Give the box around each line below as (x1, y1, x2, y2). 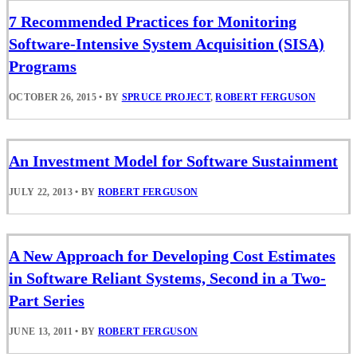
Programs (9, 57, 76, 75)
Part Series (9, 291, 84, 309)
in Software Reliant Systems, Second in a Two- (9, 269, 326, 287)
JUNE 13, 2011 (9, 325, 73, 337)
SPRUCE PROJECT (121, 91, 210, 103)
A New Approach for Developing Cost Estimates (9, 246, 335, 265)
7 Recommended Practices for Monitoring (9, 12, 296, 30)
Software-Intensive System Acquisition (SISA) (9, 34, 324, 53)
